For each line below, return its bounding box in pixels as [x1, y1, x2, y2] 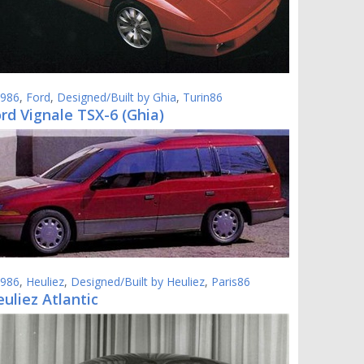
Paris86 [211, 274, 250, 289]
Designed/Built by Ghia [57, 89, 176, 105]
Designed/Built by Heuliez [71, 274, 205, 289]
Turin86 [183, 89, 223, 105]
